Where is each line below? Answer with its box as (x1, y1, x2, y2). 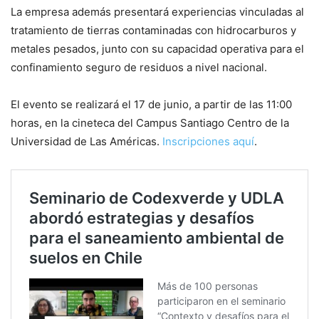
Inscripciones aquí (162, 135, 254, 149)
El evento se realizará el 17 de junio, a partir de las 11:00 (11, 98, 292, 112)
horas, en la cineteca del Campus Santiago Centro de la (11, 116, 289, 130)
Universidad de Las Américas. (11, 135, 162, 149)
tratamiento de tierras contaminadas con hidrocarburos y (11, 23, 296, 38)
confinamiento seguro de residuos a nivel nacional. (11, 61, 267, 75)
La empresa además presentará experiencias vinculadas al (11, 5, 304, 19)
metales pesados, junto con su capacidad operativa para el (11, 42, 304, 56)
